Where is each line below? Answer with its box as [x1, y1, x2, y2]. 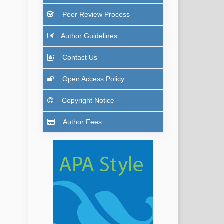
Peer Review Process [60, 10, 130, 19]
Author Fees [61, 118, 102, 126]
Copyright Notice [59, 96, 114, 105]
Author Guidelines [60, 32, 117, 40]
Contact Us [60, 53, 97, 62]
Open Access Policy [60, 75, 124, 83]
